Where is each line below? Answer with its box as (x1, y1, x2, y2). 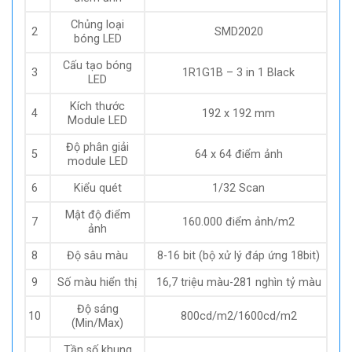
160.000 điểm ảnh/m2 (182, 214, 295, 229)
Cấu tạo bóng (63, 58, 132, 72)
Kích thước (70, 99, 125, 113)
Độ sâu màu (67, 248, 128, 262)
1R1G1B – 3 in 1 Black (182, 65, 295, 79)
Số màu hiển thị (57, 275, 137, 289)
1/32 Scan (212, 181, 266, 195)
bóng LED (73, 31, 122, 46)
